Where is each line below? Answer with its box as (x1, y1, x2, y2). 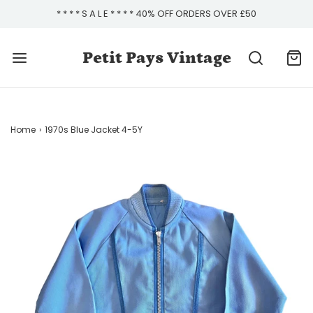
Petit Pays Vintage (82, 48, 231, 67)
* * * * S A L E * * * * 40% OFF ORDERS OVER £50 (57, 7, 256, 20)
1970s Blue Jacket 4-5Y (45, 124, 143, 136)
